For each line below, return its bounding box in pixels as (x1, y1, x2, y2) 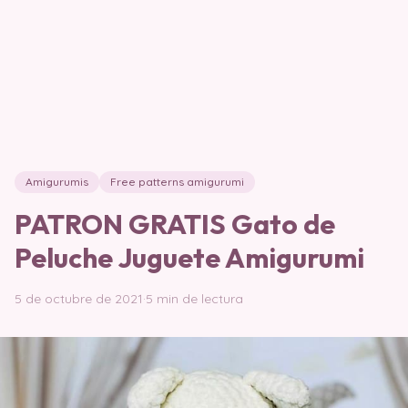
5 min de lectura (146, 291, 243, 307)
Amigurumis (25, 175, 88, 189)
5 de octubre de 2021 (15, 291, 143, 307)
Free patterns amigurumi (110, 175, 244, 189)
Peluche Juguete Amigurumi (15, 240, 364, 275)
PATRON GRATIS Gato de (15, 207, 335, 241)
